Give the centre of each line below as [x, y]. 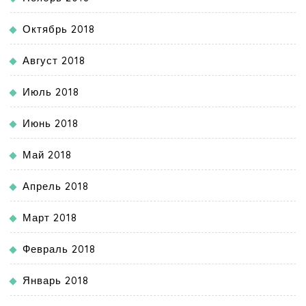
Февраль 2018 [59, 249]
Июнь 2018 [51, 124]
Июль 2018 [51, 92]
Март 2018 [50, 218]
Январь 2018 [56, 281]
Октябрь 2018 [59, 29]
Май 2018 [47, 155]
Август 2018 [54, 61]
